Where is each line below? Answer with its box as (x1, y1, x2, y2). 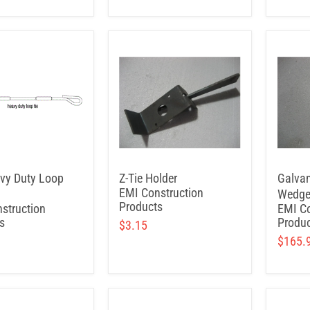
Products (119, 199, 163, 214)
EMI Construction (119, 185, 203, 200)
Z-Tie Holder (119, 171, 177, 185)
